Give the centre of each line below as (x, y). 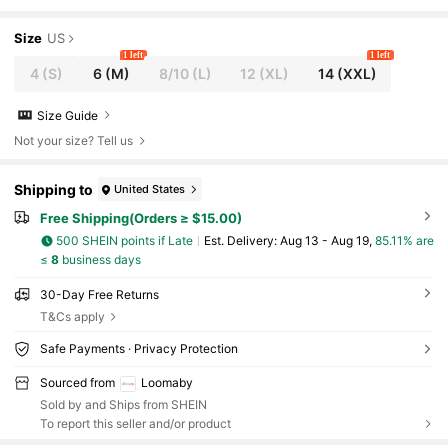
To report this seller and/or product (135, 423)
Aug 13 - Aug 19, (327, 241)
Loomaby (166, 383)
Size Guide (68, 115)
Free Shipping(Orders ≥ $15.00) (140, 218)
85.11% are (404, 241)
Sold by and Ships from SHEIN (123, 404)
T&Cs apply (72, 316)
